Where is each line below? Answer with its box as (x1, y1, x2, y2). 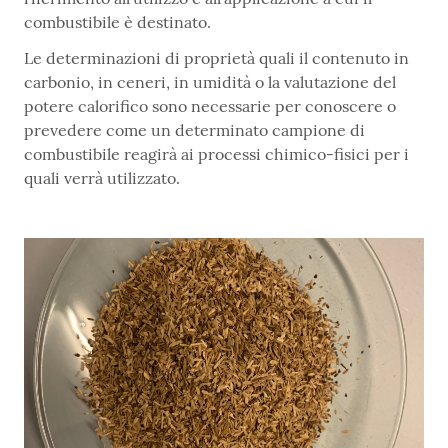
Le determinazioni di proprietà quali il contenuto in (24, 48, 409, 69)
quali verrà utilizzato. (24, 168, 180, 189)
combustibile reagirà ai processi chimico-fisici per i (24, 144, 409, 165)
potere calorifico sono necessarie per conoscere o (24, 96, 396, 117)
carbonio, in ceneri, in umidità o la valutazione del (24, 72, 396, 93)
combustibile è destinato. (24, 12, 211, 33)
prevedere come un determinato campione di (24, 120, 365, 141)
